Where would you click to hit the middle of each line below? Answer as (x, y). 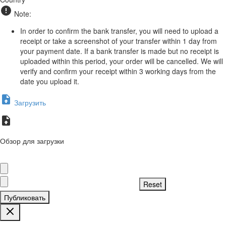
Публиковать (25, 197)
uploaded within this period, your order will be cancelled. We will (122, 61)
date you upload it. (50, 81)
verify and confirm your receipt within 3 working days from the (118, 71)
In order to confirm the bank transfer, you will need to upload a (119, 31)
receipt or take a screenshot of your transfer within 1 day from (119, 41)
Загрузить (29, 103)
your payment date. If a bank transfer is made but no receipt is (120, 51)
